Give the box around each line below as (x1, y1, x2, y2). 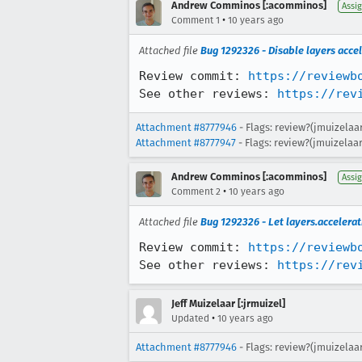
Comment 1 (171, 15, 220, 26)
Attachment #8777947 (136, 137, 236, 149)
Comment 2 (171, 186, 221, 197)
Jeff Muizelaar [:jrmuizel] (171, 297, 285, 309)
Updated (171, 313, 209, 324)
